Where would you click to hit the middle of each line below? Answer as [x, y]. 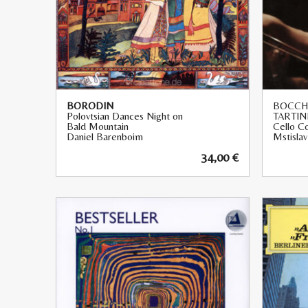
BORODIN [90, 105]
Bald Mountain [98, 126]
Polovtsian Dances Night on [125, 115]
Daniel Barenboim [105, 136]
